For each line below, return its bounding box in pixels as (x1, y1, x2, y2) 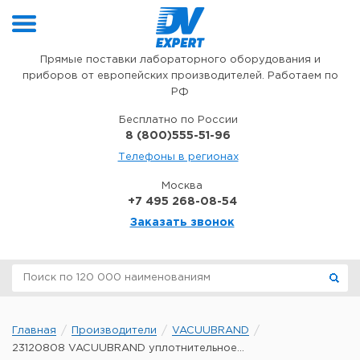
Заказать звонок (129, 218, 235, 227)
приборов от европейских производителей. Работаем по (22, 72, 338, 80)
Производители (72, 326, 157, 335)
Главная (12, 326, 56, 335)
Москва (162, 182, 202, 190)
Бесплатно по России (118, 116, 238, 125)
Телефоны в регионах (117, 153, 239, 162)
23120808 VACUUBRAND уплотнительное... (12, 344, 244, 353)
